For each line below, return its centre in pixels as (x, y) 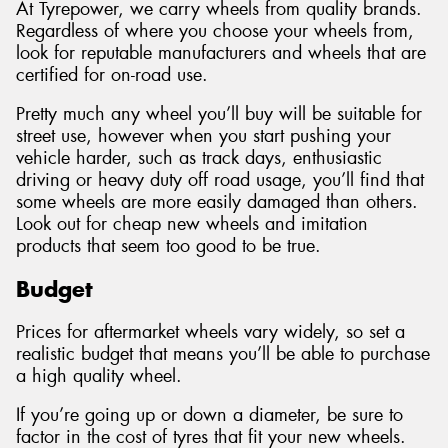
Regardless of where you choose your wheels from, (215, 30)
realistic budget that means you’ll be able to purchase (223, 353)
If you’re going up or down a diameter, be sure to (209, 415)
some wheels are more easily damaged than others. (217, 202)
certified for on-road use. (112, 74)
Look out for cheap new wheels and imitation (192, 224)
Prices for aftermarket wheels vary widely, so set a (210, 331)
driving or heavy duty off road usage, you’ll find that (220, 180)
